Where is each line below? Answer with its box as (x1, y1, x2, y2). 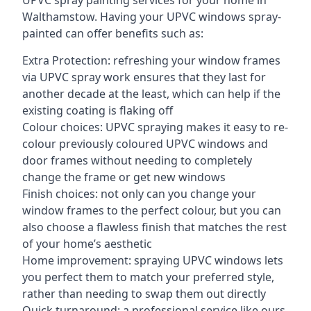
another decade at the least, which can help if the (22, 86, 280, 101)
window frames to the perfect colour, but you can (22, 203, 281, 218)
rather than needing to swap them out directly (22, 286, 266, 301)
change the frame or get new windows (22, 169, 226, 185)
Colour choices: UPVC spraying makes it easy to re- (22, 119, 288, 135)
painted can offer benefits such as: (22, 26, 203, 41)
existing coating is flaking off (22, 103, 173, 118)
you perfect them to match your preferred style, (22, 269, 274, 285)
